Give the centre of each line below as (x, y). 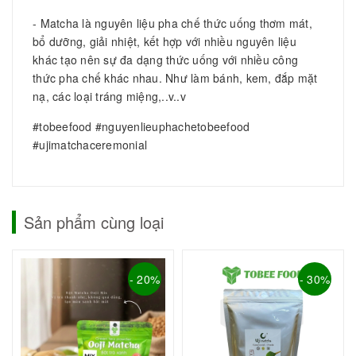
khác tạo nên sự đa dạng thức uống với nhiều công (165, 59)
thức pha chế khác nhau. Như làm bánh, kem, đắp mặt (175, 77)
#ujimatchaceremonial (90, 144)
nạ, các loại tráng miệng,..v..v (109, 96)
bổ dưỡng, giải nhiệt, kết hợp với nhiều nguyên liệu (164, 41)
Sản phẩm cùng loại (94, 222)
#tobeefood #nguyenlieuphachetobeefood (141, 126)
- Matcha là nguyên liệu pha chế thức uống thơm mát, (172, 23)
